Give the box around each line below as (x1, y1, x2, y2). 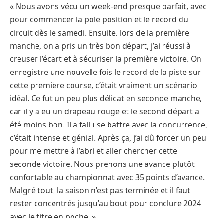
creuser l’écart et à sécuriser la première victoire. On (10, 53, 201, 64)
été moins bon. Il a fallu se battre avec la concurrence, (10, 119, 207, 130)
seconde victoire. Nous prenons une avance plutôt (10, 158, 195, 169)
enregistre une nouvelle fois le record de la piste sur (10, 66, 201, 77)
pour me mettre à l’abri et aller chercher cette (10, 145, 177, 156)
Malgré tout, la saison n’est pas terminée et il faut (10, 184, 190, 196)
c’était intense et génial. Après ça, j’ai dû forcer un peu (10, 132, 206, 143)
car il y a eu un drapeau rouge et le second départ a (10, 106, 199, 117)
